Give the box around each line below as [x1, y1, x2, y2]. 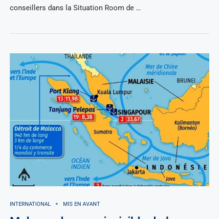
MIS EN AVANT [63, 200, 100, 207]
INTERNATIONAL [10, 200, 51, 207]
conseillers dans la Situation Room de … [10, 3, 141, 12]
